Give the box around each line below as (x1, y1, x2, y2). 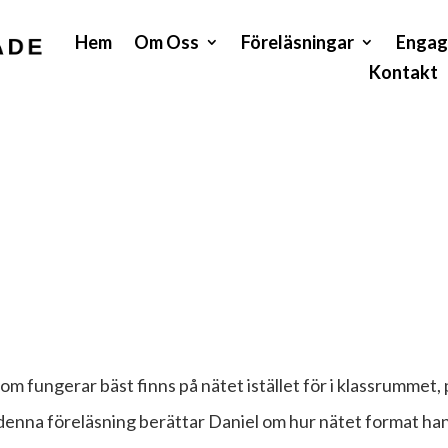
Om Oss (134, 30, 200, 53)
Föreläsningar (241, 30, 355, 53)
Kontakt (368, 60, 438, 83)
